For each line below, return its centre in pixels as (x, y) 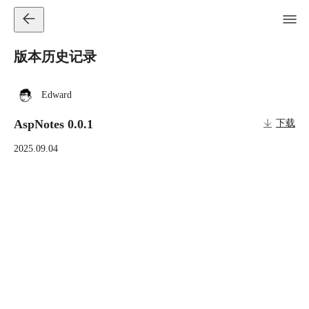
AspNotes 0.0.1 (53, 124)
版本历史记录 (55, 57)
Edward (57, 95)
